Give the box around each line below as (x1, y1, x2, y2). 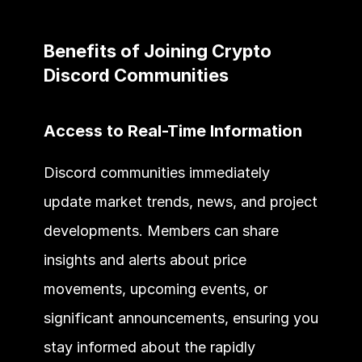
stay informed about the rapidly (43, 338, 255, 356)
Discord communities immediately (43, 163, 270, 181)
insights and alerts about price (43, 250, 246, 268)
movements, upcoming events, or (43, 280, 267, 297)
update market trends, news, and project (43, 192, 318, 210)
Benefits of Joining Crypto (43, 40, 271, 61)
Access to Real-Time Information (43, 120, 302, 141)
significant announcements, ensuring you (43, 309, 318, 326)
